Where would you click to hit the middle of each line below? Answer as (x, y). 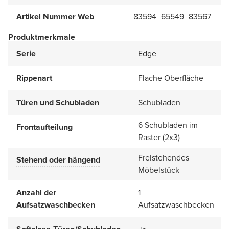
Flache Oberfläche (171, 78)
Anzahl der (36, 192)
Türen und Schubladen (58, 102)
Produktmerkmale (42, 37)
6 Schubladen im (168, 125)
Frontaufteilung (44, 127)
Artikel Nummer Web (55, 16)
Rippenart (34, 78)
